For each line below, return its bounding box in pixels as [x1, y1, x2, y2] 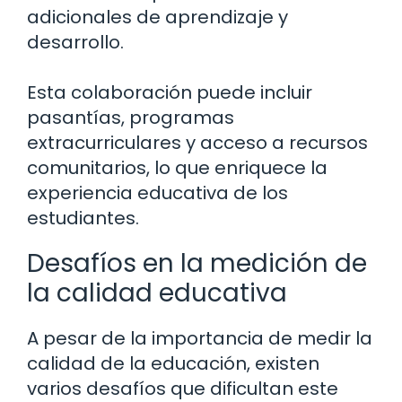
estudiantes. [27, 205, 139, 232]
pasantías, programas [27, 105, 234, 131]
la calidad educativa [27, 275, 287, 311]
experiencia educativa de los [27, 180, 288, 206]
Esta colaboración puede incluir [27, 80, 312, 106]
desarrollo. [27, 30, 124, 56]
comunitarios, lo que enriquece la [27, 155, 328, 181]
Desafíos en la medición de [27, 246, 367, 282]
